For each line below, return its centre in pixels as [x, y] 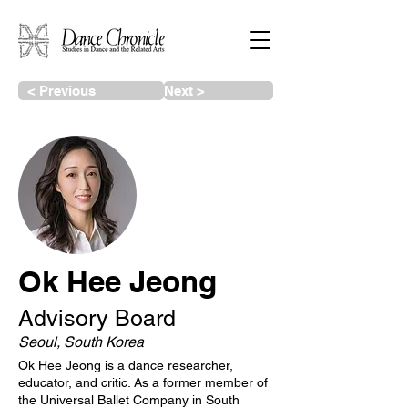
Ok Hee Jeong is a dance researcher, [126, 365]
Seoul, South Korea [81, 342]
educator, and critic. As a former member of [143, 382]
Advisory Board [97, 318]
